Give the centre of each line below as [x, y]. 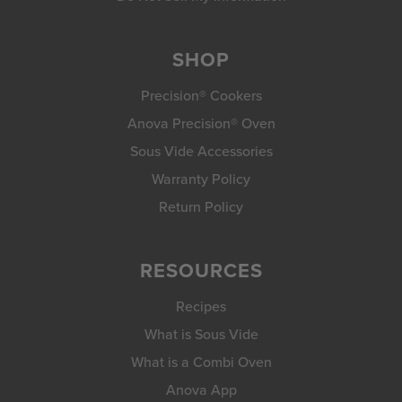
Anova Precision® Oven [201, 123]
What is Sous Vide [201, 334]
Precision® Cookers [201, 96]
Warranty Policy [201, 179]
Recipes [201, 306]
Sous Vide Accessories [201, 151]
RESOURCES [201, 271]
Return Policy [201, 207]
